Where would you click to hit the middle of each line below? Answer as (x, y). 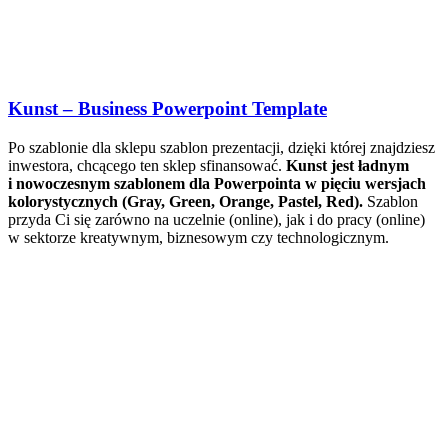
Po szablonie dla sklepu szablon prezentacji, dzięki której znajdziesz (221, 147)
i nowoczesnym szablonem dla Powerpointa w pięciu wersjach (217, 183)
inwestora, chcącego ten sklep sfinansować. (147, 165)
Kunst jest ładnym (347, 165)
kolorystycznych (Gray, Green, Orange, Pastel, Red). (187, 201)
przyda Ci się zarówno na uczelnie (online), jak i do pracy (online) (216, 219)
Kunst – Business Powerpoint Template (167, 108)
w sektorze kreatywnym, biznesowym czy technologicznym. (198, 237)
